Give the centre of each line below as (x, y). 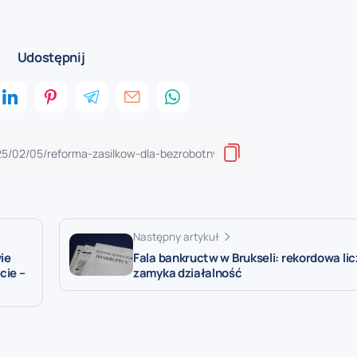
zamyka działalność (188, 273)
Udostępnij (51, 57)
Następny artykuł (176, 236)
